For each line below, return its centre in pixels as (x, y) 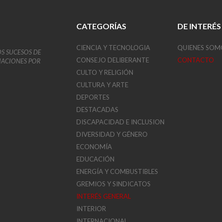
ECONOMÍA (94, 147)
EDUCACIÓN (96, 159)
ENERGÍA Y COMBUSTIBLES (117, 171)
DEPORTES (93, 97)
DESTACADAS (98, 110)
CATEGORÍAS (102, 26)
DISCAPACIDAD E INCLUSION (121, 122)
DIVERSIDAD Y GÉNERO (112, 134)
